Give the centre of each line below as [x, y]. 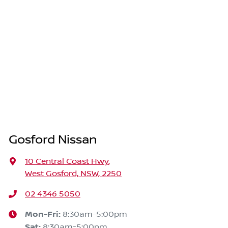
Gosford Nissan [53, 140]
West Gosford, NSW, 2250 [73, 174]
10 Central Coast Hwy [67, 162]
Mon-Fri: [44, 215]
